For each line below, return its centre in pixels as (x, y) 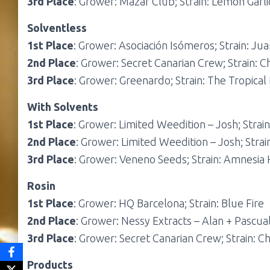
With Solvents (63, 107)
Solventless (57, 28)
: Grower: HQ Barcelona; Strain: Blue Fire (169, 203)
